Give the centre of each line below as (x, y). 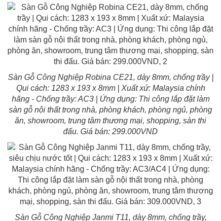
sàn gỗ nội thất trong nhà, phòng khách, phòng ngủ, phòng (110, 110)
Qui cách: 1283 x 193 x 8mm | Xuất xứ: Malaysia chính (110, 88)
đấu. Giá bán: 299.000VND (110, 131)
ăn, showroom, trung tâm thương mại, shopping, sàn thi (110, 120)
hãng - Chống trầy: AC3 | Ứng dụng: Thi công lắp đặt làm (110, 99)
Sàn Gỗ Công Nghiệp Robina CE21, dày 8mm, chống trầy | (110, 77)
